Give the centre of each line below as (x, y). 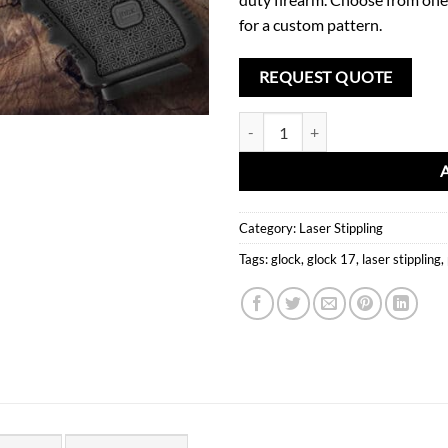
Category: (269, 228)
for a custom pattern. (310, 24)
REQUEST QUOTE (325, 76)
